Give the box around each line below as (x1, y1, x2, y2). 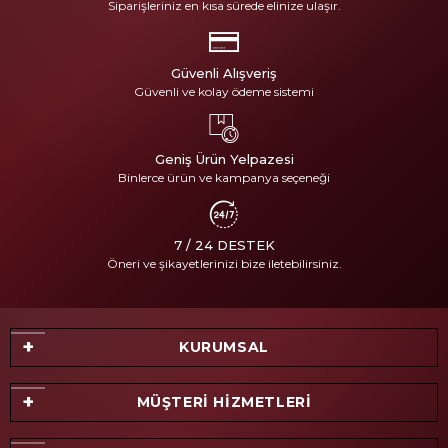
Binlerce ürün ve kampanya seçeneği (118, 169, 330, 185)
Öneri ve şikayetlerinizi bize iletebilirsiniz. (106, 255, 342, 271)
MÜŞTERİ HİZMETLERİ (136, 392, 312, 411)
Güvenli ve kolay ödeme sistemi (134, 83, 314, 99)
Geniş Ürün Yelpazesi (154, 150, 294, 167)
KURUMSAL (179, 337, 269, 356)
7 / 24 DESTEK (173, 236, 275, 253)
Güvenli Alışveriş (171, 64, 277, 81)
